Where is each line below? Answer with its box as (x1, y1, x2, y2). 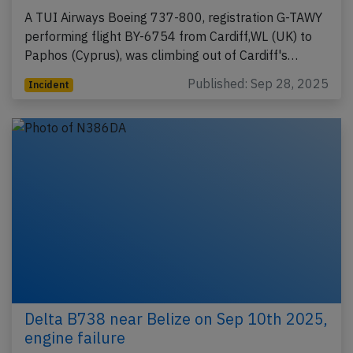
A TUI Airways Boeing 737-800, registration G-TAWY (24, 9, 322, 25)
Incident (28, 78, 69, 91)
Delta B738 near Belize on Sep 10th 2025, (24, 307, 328, 329)
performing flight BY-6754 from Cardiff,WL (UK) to (24, 28, 312, 44)
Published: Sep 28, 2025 (188, 75, 329, 91)
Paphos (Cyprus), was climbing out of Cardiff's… (24, 46, 298, 63)
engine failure (24, 326, 125, 348)
